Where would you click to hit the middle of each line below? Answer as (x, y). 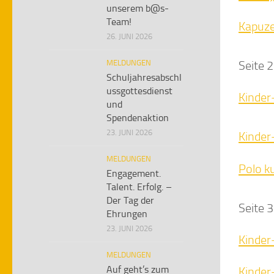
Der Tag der (130, 200)
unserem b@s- (138, 8)
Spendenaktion (138, 118)
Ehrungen (127, 214)
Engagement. (134, 173)
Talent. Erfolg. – (139, 187)
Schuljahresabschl (144, 77)
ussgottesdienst (139, 91)
